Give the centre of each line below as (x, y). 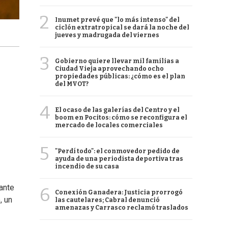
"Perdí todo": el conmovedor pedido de (117, 151)
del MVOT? (72, 84)
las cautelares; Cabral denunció (107, 200)
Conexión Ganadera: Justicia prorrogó (119, 192)
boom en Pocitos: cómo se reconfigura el (121, 118)
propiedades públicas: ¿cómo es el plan (120, 76)
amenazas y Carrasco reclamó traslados (122, 208)
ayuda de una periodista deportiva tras (119, 159)
